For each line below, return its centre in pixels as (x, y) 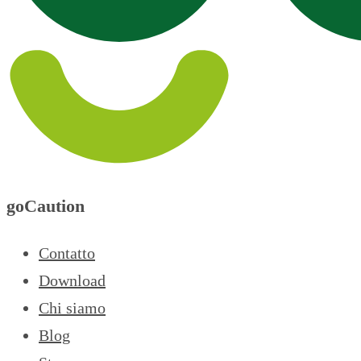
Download (72, 281)
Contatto (67, 253)
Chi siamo (72, 308)
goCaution (46, 205)
